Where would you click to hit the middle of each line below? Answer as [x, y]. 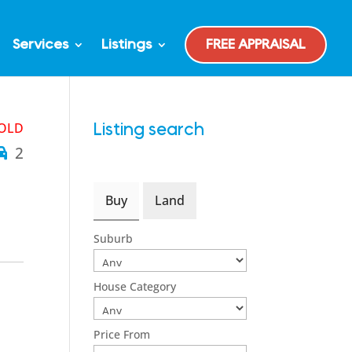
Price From [122, 334]
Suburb [114, 238]
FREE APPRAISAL [256, 45]
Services [40, 45]
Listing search [149, 130]
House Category [135, 286]
